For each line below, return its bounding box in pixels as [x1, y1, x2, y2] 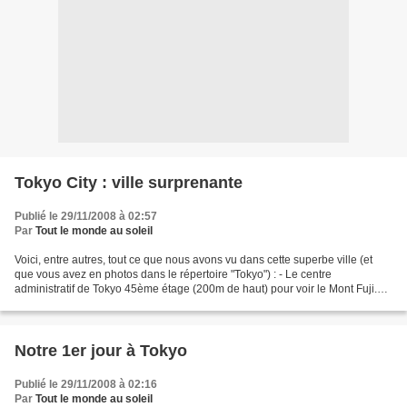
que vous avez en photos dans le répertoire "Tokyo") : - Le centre [15, 268, 332, 281]
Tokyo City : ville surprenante [15, 174, 243, 192]
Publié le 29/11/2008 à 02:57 [15, 210, 157, 223]
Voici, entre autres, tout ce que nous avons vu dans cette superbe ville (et [15, 253, 372, 266]
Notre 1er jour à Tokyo [15, 342, 187, 360]
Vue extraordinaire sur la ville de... [15, 297, 183, 310]
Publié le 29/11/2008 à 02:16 [15, 378, 157, 391]
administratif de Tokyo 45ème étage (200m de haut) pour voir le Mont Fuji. [15, 283, 377, 295]
